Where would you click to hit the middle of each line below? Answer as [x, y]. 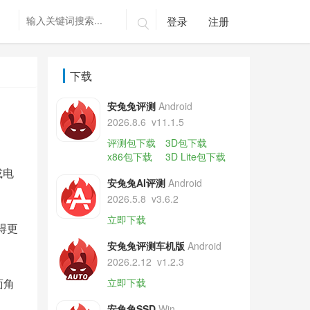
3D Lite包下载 [195, 156]
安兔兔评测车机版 [146, 246]
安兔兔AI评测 [136, 183]
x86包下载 [129, 156]
